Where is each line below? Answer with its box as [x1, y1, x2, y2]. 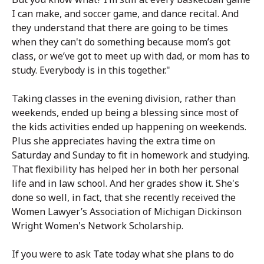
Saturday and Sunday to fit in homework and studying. [12, 148, 249, 162]
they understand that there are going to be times [12, 21, 228, 35]
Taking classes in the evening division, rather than [12, 92, 236, 105]
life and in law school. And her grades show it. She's [12, 177, 239, 190]
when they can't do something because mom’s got [12, 35, 230, 49]
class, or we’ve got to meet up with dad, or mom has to [12, 49, 250, 63]
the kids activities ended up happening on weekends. [12, 120, 246, 134]
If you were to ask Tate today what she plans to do [12, 247, 234, 261]
